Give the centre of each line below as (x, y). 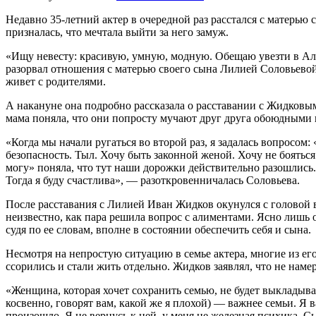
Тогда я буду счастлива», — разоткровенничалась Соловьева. (153, 181)
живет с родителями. (56, 82)
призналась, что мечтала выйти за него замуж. (117, 32)
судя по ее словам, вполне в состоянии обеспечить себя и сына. (158, 230)
